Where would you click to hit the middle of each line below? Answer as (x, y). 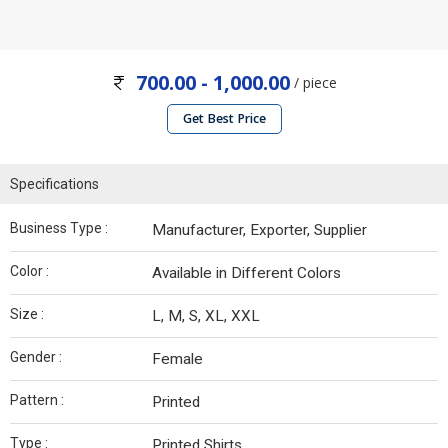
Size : (27, 314)
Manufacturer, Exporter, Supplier (259, 230)
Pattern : (37, 400)
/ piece (313, 82)
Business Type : (59, 228)
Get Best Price (224, 119)
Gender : (36, 357)
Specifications (54, 184)
